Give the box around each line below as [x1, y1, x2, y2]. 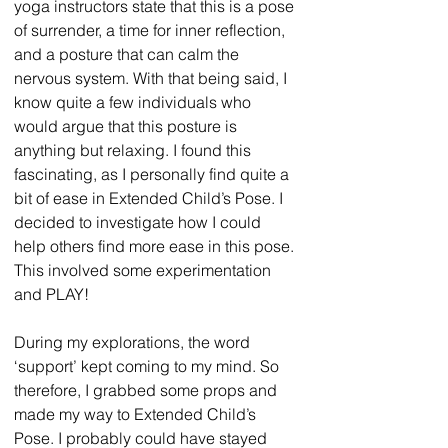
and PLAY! [14, 283, 89, 304]
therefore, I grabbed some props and [14, 379, 281, 400]
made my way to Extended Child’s [14, 403, 260, 424]
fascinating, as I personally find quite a [14, 163, 293, 184]
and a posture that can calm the [14, 43, 243, 64]
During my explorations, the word [14, 331, 254, 352]
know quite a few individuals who [14, 91, 255, 112]
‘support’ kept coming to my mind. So [14, 355, 283, 376]
